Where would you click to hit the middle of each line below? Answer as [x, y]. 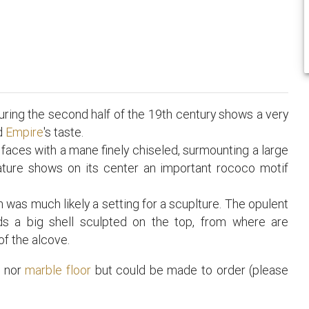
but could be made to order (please [190, 270]
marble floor [58, 270]
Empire [25, 132]
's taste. [64, 132]
